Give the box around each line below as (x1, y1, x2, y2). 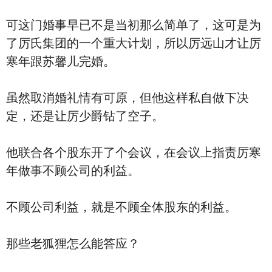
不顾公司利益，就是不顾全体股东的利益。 (6, 200, 237, 214)
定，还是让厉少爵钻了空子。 (6, 109, 164, 123)
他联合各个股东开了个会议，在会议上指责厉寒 (6, 146, 261, 159)
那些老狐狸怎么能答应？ (6, 237, 140, 250)
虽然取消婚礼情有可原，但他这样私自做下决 (6, 91, 249, 104)
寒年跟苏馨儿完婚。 (6, 55, 115, 68)
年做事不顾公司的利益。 (6, 164, 140, 177)
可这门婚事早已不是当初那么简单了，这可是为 (6, 18, 261, 32)
